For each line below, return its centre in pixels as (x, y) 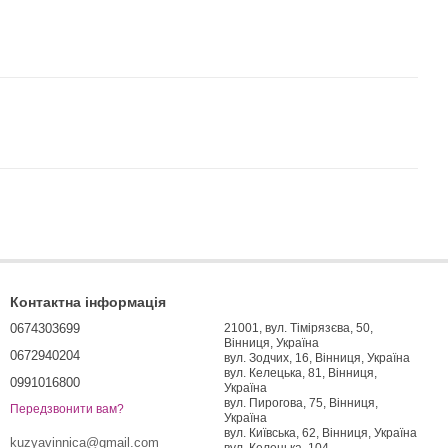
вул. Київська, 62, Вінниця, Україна (320, 433)
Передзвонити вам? (67, 409)
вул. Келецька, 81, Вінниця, (300, 373)
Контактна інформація (88, 302)
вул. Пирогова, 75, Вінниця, (301, 403)
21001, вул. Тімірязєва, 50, (298, 328)
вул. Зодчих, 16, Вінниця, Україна (317, 358)
